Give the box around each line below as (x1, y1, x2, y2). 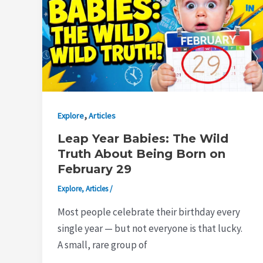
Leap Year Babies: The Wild (57, 131, 228, 146)
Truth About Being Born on (57, 147, 225, 161)
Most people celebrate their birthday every (57, 205, 240, 218)
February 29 (57, 162, 131, 177)
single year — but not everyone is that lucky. (57, 221, 242, 235)
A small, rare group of (57, 238, 147, 251)
